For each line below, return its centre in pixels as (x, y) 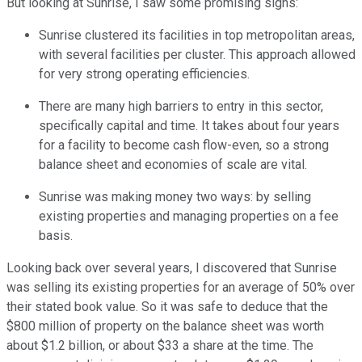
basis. (56, 235)
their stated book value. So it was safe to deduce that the (167, 306)
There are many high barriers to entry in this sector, (181, 106)
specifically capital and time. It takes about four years (189, 125)
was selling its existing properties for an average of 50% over (181, 287)
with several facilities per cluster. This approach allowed (197, 54)
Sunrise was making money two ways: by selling (175, 196)
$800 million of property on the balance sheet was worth (165, 326)
